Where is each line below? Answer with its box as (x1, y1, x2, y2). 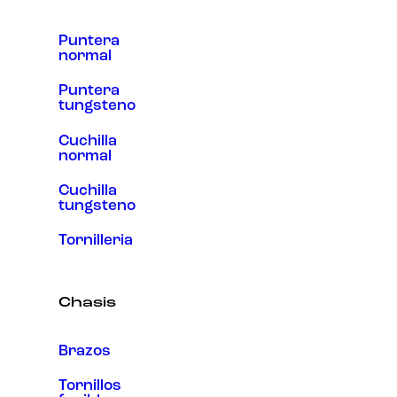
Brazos (58, 344, 111, 360)
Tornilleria (58, 232, 133, 248)
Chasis (58, 296, 116, 311)
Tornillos (58, 378, 121, 394)
